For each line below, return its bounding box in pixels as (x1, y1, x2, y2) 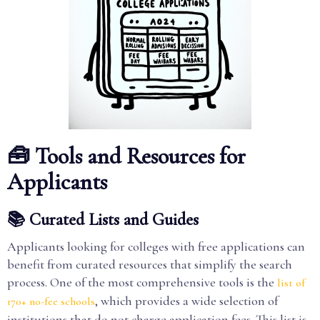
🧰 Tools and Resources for (7, 142, 246, 170)
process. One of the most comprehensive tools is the (7, 274, 277, 290)
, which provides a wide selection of (95, 293, 278, 309)
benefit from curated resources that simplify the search (7, 256, 292, 272)
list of (277, 276, 305, 290)
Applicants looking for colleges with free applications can (7, 239, 305, 254)
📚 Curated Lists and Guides (7, 209, 199, 230)
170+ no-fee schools (7, 294, 95, 309)
